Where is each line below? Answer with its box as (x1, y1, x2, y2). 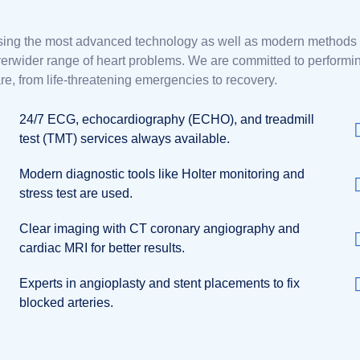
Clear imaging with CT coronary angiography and (19, 222, 301, 235)
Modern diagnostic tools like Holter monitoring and (19, 167, 305, 181)
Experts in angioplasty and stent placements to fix (19, 276, 301, 290)
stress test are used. (19, 186, 133, 200)
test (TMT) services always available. (19, 132, 231, 145)
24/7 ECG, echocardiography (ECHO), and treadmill (19, 112, 315, 126)
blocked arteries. (19, 296, 114, 309)
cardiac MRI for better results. (19, 241, 186, 255)
